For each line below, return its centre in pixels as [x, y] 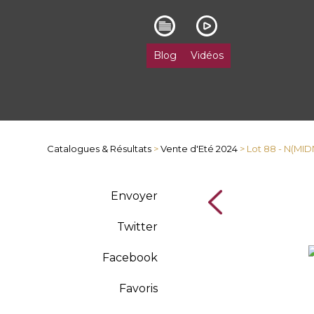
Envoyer [134, 196]
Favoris [138, 288]
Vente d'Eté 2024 [199, 149]
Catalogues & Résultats [100, 149]
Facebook [130, 258]
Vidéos [207, 55]
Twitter [137, 227]
